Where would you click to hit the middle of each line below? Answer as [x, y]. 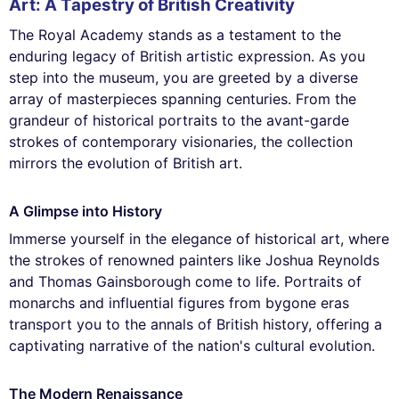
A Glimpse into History [85, 212]
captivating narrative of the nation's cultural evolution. [192, 346]
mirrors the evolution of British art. [126, 163]
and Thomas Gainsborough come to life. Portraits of [185, 282]
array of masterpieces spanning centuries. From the [183, 99]
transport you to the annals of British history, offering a [195, 325]
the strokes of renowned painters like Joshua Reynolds [194, 261]
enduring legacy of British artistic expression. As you [187, 57]
